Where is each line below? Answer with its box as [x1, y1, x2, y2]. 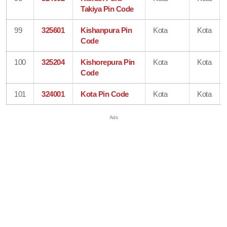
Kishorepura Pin [81, 57, 135, 66]
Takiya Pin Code [81, 4, 134, 13]
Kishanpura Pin [81, 25, 132, 34]
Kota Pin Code [81, 89, 129, 98]
